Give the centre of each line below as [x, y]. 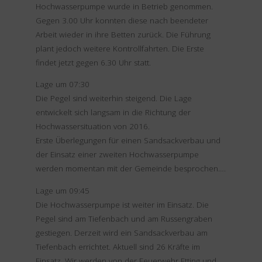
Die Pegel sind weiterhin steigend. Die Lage [113, 99]
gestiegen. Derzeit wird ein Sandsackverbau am [121, 232]
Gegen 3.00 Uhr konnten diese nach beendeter [122, 20]
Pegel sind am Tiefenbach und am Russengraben [124, 218]
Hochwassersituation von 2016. [92, 127]
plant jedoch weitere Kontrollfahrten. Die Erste [120, 48]
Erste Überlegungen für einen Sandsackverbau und [128, 141]
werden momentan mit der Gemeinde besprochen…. [130, 169]
